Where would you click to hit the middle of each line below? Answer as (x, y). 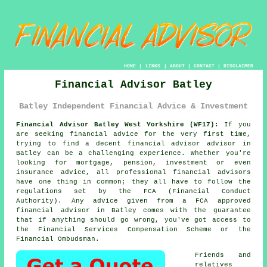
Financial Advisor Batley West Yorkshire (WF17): (118, 124)
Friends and (223, 255)
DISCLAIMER (238, 66)
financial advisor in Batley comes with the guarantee (133, 210)
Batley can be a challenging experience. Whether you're (133, 153)
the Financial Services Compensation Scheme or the (133, 229)
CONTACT (204, 66)
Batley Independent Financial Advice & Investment (133, 106)
